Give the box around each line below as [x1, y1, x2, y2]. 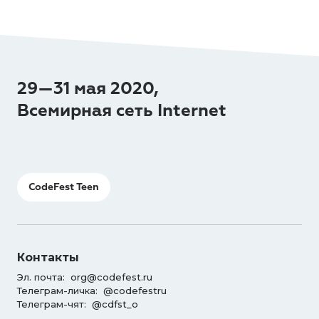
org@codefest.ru [70, 271, 152, 283]
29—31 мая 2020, [17, 78, 159, 99]
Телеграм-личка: [17, 285, 103, 296]
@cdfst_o [92, 298, 138, 310]
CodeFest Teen [28, 181, 99, 193]
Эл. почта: [17, 271, 70, 283]
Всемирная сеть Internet [17, 100, 226, 121]
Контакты [17, 251, 79, 264]
